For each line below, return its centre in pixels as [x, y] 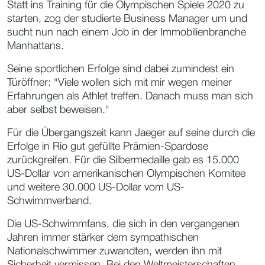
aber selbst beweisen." [58, 110]
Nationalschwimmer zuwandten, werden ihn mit [114, 251]
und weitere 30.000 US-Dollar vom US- [96, 187]
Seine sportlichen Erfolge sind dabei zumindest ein [121, 69]
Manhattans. [35, 46]
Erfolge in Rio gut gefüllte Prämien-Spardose [108, 146]
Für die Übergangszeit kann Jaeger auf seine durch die [131, 133]
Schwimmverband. [49, 201]
